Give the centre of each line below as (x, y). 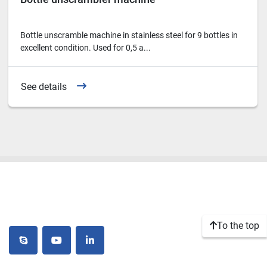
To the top (238, 225)
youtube (73, 246)
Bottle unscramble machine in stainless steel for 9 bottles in (129, 35)
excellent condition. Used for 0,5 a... (86, 48)
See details (44, 87)
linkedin (105, 246)
